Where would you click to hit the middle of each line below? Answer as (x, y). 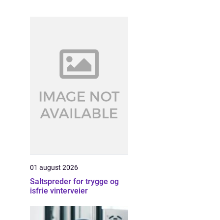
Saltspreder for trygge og (74, 181)
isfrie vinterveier (59, 191)
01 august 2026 (54, 167)
